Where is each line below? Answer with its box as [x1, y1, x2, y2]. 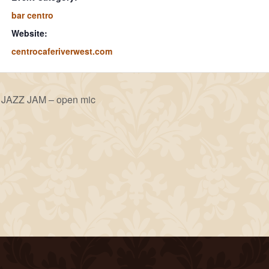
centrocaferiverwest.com [11, 45, 112, 58]
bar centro [11, 9, 53, 22]
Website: [11, 27, 47, 40]
